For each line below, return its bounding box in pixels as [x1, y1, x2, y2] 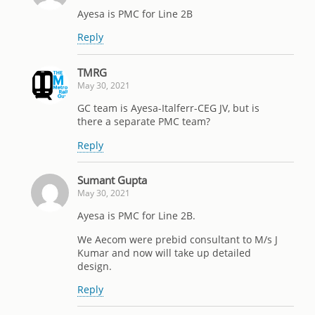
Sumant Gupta [77, 172, 147, 187]
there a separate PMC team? [77, 115, 210, 129]
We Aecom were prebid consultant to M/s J [77, 232, 278, 246]
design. [77, 259, 112, 273]
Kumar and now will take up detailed [77, 245, 251, 259]
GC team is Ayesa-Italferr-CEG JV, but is [77, 101, 259, 115]
